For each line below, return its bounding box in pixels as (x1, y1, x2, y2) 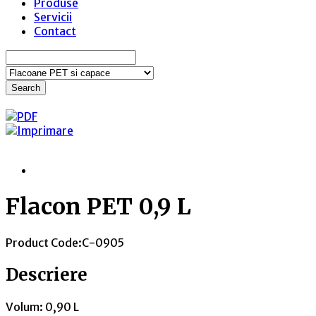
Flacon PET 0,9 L (6, 192, 191, 221)
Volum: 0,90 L (6, 299, 79, 314)
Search (11, 83, 40, 94)
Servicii (34, 10, 72, 25)
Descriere (6, 263, 87, 286)
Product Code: (6, 236, 82, 250)
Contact (34, 24, 76, 39)
